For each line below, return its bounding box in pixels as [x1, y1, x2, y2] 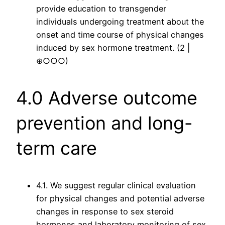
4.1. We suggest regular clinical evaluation [36, 180, 196, 191]
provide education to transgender [36, 4, 166, 14]
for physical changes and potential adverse [36, 193, 204, 204]
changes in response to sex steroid [36, 206, 174, 217]
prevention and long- [16, 112, 193, 135]
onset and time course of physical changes [36, 30, 204, 40]
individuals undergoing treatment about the [36, 17, 204, 27]
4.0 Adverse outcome [16, 87, 197, 109]
